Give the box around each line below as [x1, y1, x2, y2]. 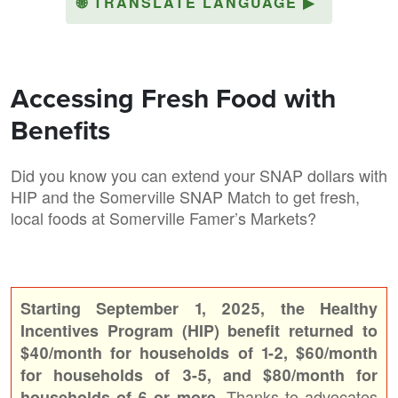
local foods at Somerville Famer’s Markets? [11, 205, 316, 229]
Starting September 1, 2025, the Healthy [20, 296, 378, 320]
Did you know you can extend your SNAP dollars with [11, 163, 387, 187]
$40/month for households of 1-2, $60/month [20, 340, 378, 364]
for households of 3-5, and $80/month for [20, 362, 378, 386]
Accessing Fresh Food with [11, 78, 336, 117]
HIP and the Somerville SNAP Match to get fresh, [11, 184, 360, 208]
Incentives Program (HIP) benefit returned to [20, 318, 378, 342]
